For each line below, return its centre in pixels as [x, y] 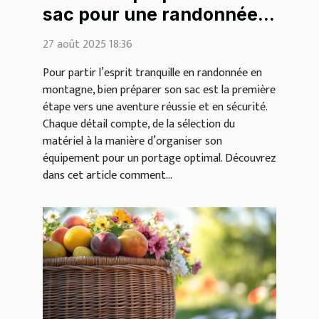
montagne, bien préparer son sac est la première [159, 90]
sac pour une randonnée [150, 15]
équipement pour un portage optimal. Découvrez [159, 159]
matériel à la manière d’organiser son [132, 142]
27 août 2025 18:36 [88, 45]
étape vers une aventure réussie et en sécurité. [155, 108]
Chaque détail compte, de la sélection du [139, 125]
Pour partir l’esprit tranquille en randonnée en [152, 73]
